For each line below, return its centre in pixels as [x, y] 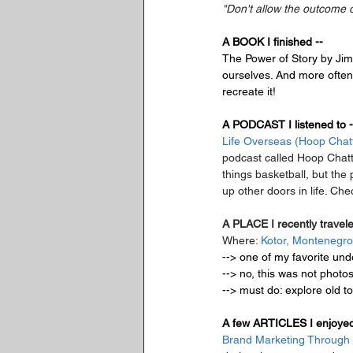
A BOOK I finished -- [273, 42]
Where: [242, 240]
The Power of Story [270, 58]
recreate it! [249, 91]
